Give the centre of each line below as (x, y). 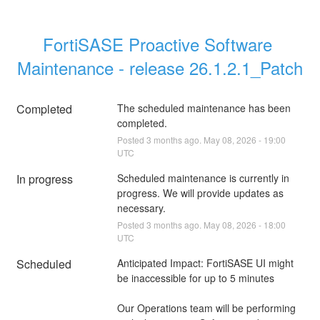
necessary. (141, 207)
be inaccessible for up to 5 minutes (195, 277)
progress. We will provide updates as (200, 192)
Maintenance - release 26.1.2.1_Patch (160, 67)
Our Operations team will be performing (206, 307)
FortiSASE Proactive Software (157, 44)
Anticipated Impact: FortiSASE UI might (205, 262)
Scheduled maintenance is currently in (203, 177)
